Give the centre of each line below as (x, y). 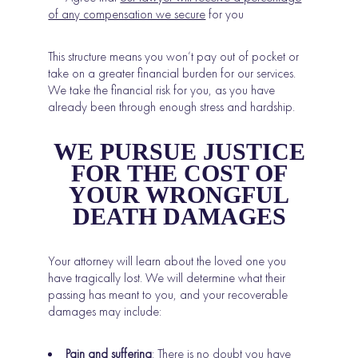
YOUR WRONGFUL (179, 194)
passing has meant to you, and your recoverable (168, 294)
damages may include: (105, 311)
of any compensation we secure (127, 14)
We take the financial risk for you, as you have (162, 89)
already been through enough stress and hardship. (172, 106)
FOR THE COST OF (179, 173)
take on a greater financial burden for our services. (172, 73)
